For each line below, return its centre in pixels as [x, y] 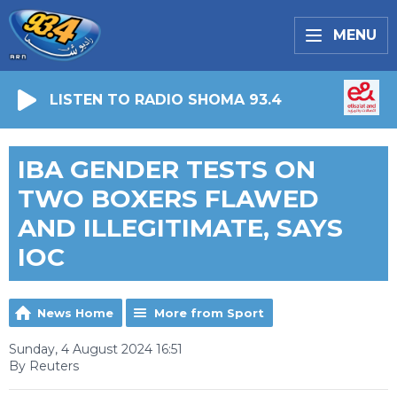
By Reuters [44, 366]
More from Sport [209, 313]
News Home [75, 313]
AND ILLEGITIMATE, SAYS [180, 228]
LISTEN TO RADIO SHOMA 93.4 [166, 99]
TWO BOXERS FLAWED [168, 198]
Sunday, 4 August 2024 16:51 [96, 349]
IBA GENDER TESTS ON [167, 169]
